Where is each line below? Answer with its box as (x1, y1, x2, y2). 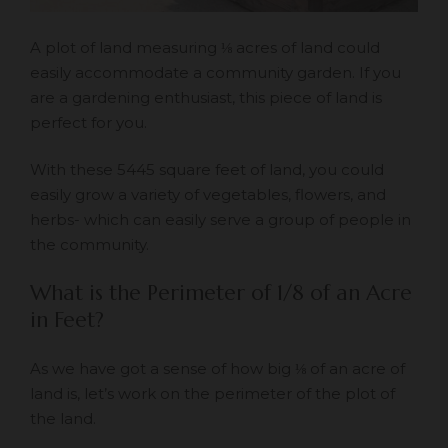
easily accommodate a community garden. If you (30, 62, 401, 82)
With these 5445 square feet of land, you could (30, 160, 384, 180)
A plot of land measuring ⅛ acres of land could (30, 37, 380, 57)
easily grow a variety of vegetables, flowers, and (30, 185, 386, 205)
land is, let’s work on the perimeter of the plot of (30, 384, 395, 404)
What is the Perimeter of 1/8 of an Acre (30, 279, 412, 306)
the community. (30, 235, 149, 255)
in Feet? (30, 306, 104, 333)
